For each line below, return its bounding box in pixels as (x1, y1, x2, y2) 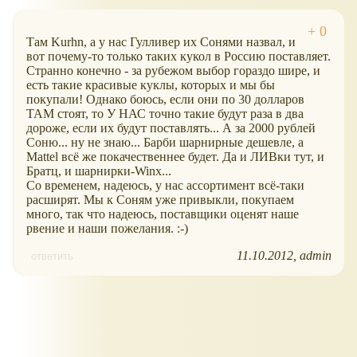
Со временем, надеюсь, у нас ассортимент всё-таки (26, 178, 304, 193)
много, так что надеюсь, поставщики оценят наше (26, 207, 299, 222)
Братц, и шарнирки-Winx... (26, 164, 171, 178)
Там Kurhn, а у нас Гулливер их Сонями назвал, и (26, 35, 296, 49)
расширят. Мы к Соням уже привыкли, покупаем (26, 193, 294, 207)
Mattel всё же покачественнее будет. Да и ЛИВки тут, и (26, 150, 324, 164)
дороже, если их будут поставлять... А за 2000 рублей (26, 121, 316, 135)
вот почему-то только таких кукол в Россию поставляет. (26, 49, 331, 64)
